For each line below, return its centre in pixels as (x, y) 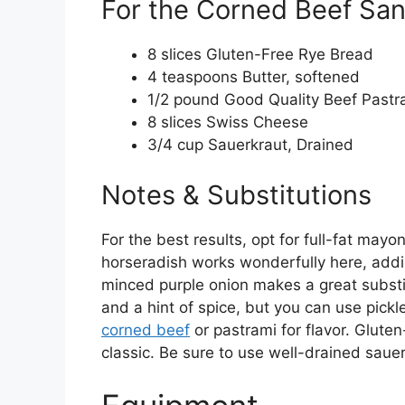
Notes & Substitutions (236, 194)
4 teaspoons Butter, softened (254, 77)
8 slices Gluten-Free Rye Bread (260, 55)
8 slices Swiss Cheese (228, 122)
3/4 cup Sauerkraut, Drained (250, 145)
